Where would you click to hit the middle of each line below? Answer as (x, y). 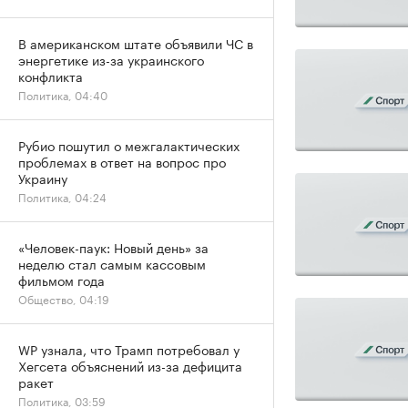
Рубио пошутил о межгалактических (129, 145)
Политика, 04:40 (63, 94)
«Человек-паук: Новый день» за (113, 247)
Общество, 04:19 (64, 298)
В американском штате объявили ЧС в (136, 43)
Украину (43, 178)
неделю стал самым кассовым (112, 263)
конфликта (51, 76)
